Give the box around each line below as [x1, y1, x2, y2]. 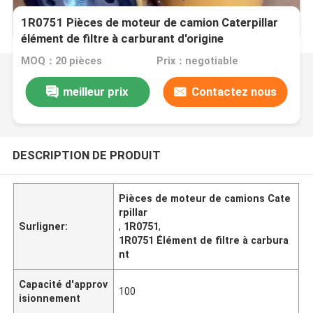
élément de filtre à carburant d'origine [21, 31, 224, 46]
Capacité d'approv [19, 278, 108, 290]
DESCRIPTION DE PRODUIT [12, 147, 161, 162]
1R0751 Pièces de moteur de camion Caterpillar [21, 15, 279, 30]
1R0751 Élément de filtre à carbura [119, 234, 289, 246]
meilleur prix [63, 84, 129, 99]
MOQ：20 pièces [21, 55, 103, 67]
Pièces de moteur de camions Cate [119, 192, 291, 204]
